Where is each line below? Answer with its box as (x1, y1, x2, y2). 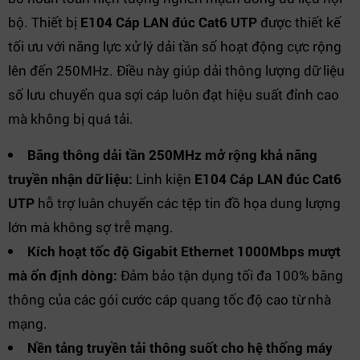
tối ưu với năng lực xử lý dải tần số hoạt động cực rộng (8, 37, 342, 55)
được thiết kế (257, 13, 341, 31)
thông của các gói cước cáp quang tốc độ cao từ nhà (8, 290, 331, 309)
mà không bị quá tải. (8, 109, 133, 128)
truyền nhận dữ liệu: (8, 170, 133, 188)
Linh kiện (133, 170, 194, 188)
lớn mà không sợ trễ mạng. (8, 218, 174, 236)
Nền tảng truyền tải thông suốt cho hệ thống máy (27, 338, 333, 357)
